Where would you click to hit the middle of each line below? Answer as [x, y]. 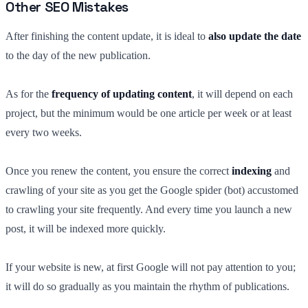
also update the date [255, 36]
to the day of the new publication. [78, 55]
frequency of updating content [122, 93]
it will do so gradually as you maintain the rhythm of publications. [147, 286]
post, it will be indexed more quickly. [86, 228]
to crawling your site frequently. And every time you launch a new [149, 209]
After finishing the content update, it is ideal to [107, 36]
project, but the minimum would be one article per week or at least [148, 113]
